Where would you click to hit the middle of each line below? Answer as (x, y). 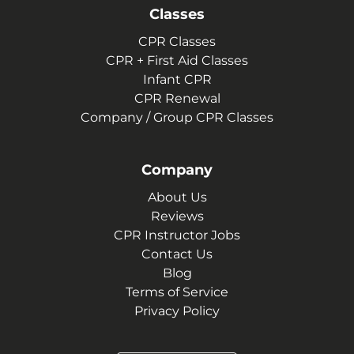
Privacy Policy (177, 311)
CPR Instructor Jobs (177, 235)
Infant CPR (177, 79)
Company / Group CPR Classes (177, 117)
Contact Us (177, 254)
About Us (177, 197)
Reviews (177, 216)
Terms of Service (177, 292)
